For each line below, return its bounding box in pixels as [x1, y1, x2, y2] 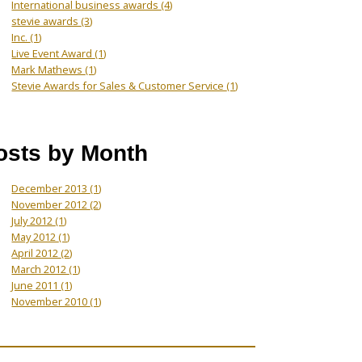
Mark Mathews [11, 61, 86, 77]
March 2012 [11, 261, 69, 276]
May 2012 [11, 229, 59, 244]
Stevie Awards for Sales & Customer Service [11, 78, 227, 93]
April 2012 [11, 245, 61, 260]
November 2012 [11, 196, 90, 212]
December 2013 [11, 180, 90, 196]
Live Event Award [11, 45, 95, 61]
